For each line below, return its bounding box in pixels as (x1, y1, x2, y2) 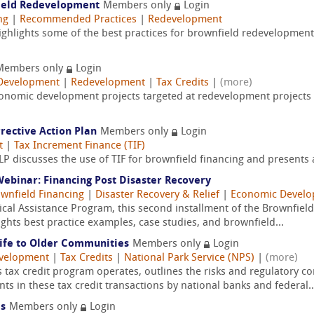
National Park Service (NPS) (124, 253, 254, 264)
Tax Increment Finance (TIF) (14, 141, 145, 151)
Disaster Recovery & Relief (95, 190, 219, 200)
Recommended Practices (20, 15, 137, 25)
